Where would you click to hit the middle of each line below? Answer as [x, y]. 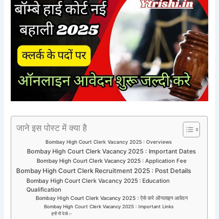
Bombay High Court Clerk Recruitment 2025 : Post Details [104, 170]
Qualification [44, 189]
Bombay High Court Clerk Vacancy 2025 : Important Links [109, 206]
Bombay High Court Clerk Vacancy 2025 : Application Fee [112, 161]
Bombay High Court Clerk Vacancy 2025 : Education [98, 181]
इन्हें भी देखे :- [62, 213]
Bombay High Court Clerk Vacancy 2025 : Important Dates [112, 151]
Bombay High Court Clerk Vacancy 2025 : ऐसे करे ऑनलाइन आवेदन [111, 198]
